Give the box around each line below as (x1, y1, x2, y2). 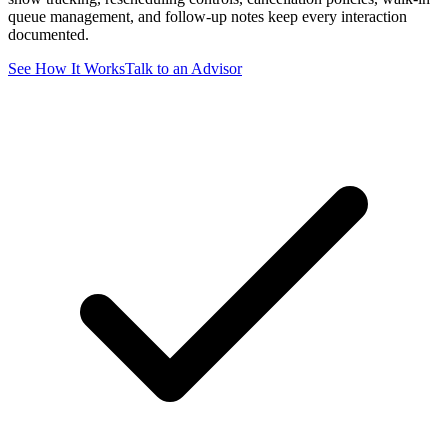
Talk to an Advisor (125, 59, 242, 77)
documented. (8, 25, 89, 43)
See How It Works (8, 59, 125, 77)
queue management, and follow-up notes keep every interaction (8, 7, 407, 25)
